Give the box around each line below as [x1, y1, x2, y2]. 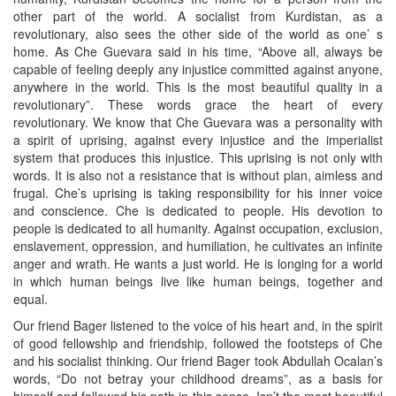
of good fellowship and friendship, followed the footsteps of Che [13, 334, 383, 353]
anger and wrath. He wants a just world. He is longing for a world [13, 255, 383, 273]
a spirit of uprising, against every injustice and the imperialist [13, 131, 383, 149]
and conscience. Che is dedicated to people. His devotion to [13, 202, 383, 220]
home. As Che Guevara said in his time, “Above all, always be [13, 42, 383, 61]
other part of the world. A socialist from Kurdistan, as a [13, 7, 383, 26]
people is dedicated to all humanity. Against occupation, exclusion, [13, 219, 383, 238]
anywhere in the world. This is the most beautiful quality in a [13, 78, 383, 96]
